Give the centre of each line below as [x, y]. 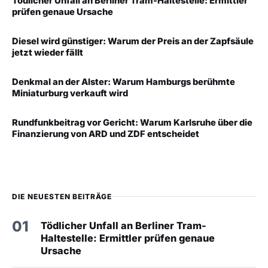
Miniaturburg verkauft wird [70, 94]
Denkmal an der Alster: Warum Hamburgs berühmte [124, 82]
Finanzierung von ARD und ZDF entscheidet [106, 134]
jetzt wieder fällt [48, 53]
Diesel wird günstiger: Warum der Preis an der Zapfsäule [133, 42]
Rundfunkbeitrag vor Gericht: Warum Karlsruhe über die [132, 123]
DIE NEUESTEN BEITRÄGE [62, 197]
